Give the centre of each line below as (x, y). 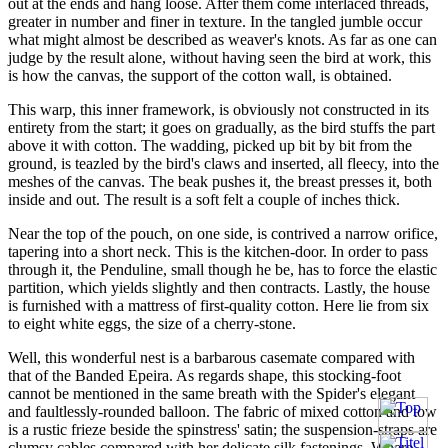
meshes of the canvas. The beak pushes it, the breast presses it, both (220, 181)
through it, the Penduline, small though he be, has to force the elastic (222, 269)
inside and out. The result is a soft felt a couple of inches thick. (204, 199)
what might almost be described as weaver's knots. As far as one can (222, 39)
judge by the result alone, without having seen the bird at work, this (219, 57)
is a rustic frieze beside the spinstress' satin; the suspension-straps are (222, 429)
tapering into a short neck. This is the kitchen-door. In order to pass (218, 251)
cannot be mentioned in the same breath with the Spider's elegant (211, 393)
